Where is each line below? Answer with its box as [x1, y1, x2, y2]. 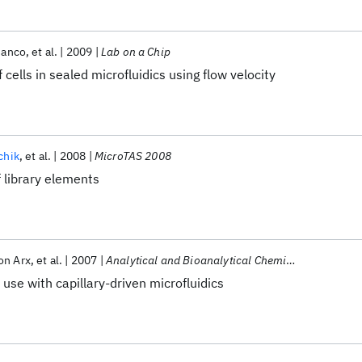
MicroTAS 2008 [94, 149, 171, 163]
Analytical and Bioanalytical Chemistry [105, 253, 287, 267]
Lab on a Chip [100, 44, 170, 59]
